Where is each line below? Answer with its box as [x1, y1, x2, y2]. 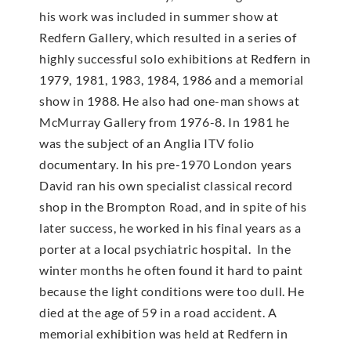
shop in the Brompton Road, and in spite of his [39, 199, 307, 215]
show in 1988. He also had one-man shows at [39, 93, 300, 109]
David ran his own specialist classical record [39, 178, 294, 194]
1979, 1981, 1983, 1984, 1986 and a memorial [39, 72, 304, 88]
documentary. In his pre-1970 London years [39, 157, 292, 172]
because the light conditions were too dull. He [39, 284, 305, 299]
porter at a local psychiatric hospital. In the [39, 241, 291, 257]
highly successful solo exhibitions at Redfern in [39, 51, 311, 67]
